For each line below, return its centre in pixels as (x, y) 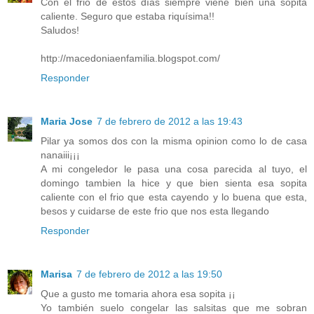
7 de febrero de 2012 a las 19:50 (149, 274)
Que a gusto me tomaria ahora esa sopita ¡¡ (138, 293)
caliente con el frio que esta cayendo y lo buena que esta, (174, 197)
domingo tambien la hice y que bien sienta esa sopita (174, 183)
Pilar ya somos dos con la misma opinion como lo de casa (174, 141)
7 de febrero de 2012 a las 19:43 (170, 121)
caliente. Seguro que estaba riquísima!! (128, 16)
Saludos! (60, 30)
